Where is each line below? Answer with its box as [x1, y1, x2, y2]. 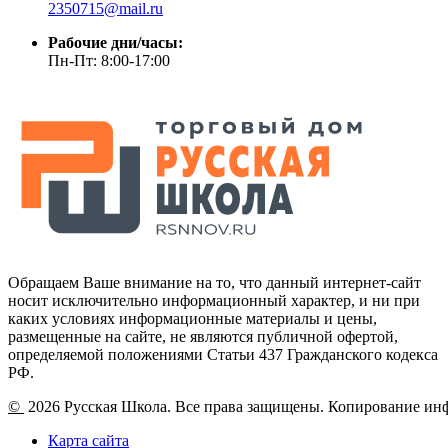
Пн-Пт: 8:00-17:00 [48, 51, 170, 69]
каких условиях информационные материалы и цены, [8, 309, 377, 327]
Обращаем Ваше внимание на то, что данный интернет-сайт [8, 273, 421, 291]
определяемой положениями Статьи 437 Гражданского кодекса [8, 345, 438, 363]
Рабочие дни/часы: [48, 33, 183, 51]
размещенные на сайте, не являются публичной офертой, [8, 327, 398, 345]
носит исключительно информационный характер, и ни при [8, 291, 420, 309]
